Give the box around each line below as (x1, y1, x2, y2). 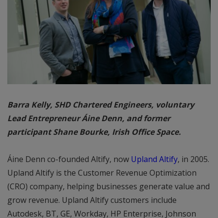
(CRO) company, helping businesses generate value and (7, 181, 210, 192)
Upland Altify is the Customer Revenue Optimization (7, 167, 197, 179)
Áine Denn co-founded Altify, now (7, 154, 131, 165)
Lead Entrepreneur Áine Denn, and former (7, 113, 170, 124)
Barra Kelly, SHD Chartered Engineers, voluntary (7, 99, 194, 110)
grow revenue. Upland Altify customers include (7, 195, 177, 206)
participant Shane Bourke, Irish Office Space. (7, 127, 181, 138)
